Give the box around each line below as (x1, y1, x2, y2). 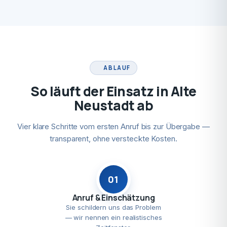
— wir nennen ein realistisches (65, 213, 162, 221)
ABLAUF (103, 64, 131, 71)
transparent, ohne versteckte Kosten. (50, 134, 177, 143)
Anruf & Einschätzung (72, 192, 155, 203)
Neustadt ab (73, 96, 154, 115)
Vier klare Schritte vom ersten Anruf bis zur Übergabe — (17, 122, 210, 131)
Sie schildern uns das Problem (66, 203, 161, 211)
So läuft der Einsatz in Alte (30, 82, 197, 100)
